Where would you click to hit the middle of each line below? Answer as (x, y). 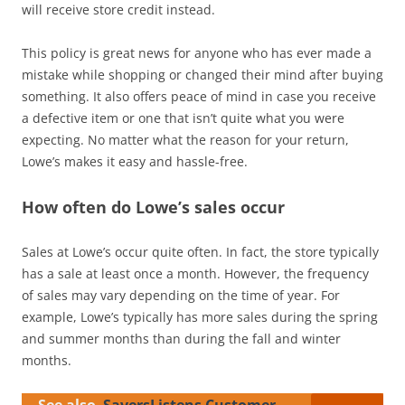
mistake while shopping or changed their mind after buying (202, 74)
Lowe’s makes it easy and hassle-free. (135, 161)
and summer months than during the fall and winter (181, 338)
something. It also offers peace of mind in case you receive (199, 96)
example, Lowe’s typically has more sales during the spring (200, 316)
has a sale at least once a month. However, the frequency (195, 273)
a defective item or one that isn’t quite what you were (183, 118)
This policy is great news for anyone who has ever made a (197, 52)
